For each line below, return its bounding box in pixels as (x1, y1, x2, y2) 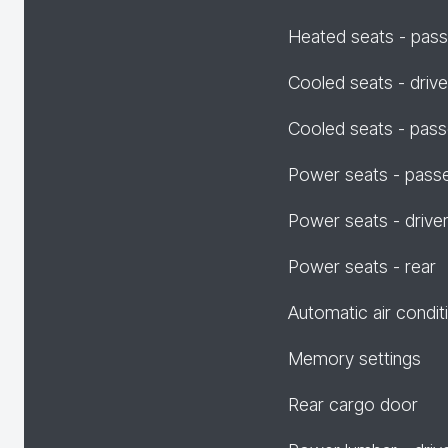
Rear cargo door (288, 394, 418, 415)
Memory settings (288, 348, 421, 369)
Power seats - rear (288, 256, 436, 277)
